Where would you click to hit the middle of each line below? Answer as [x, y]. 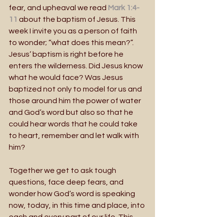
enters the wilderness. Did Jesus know [77, 66]
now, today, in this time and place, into [77, 205]
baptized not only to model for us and [76, 89]
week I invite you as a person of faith [74, 31]
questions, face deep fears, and [67, 182]
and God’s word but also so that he [72, 112]
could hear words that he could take [74, 124]
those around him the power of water [76, 101]
